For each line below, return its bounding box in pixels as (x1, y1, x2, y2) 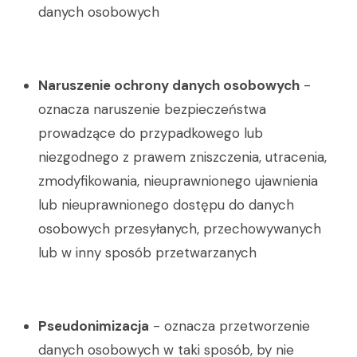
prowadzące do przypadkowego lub (38, 124, 263, 142)
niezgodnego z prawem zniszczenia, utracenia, (38, 148, 327, 166)
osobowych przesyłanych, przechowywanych (38, 220, 321, 237)
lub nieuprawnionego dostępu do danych (38, 196, 294, 214)
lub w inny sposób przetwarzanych (38, 244, 257, 261)
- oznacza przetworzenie (149, 317, 310, 335)
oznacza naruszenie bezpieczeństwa (38, 100, 266, 118)
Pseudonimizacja (38, 317, 149, 335)
